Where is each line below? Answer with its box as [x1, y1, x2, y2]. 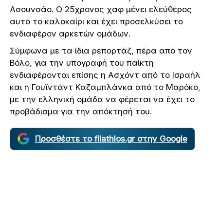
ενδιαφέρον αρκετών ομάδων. [10, 28, 130, 38]
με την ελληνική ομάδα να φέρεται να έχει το [10, 94, 195, 104]
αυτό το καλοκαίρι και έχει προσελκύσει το [10, 16, 183, 26]
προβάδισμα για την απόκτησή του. [10, 106, 152, 116]
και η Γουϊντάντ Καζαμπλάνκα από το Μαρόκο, [10, 82, 200, 92]
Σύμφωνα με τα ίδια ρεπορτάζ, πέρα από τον [10, 45, 192, 55]
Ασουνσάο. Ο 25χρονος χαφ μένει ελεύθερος [10, 4, 192, 14]
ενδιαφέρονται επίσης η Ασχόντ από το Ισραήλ [10, 70, 200, 80]
